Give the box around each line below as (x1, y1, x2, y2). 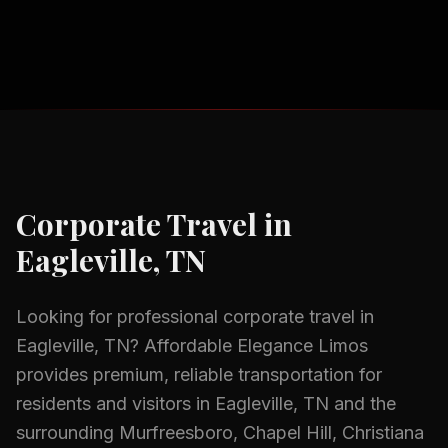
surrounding (16, 422, 119, 443)
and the (329, 393, 396, 414)
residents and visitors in (16, 393, 215, 414)
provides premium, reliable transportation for (16, 364, 382, 385)
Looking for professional (16, 306, 223, 327)
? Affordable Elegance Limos (130, 335, 368, 356)
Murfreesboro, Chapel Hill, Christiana (119, 422, 424, 443)
